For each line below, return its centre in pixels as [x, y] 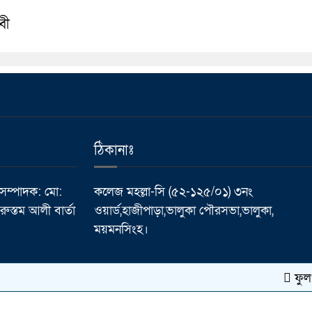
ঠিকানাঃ [114, 151]
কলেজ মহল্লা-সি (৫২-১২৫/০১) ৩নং [173, 192]
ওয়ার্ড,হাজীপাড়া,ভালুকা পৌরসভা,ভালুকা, [184, 211]
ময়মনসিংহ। [121, 230]
